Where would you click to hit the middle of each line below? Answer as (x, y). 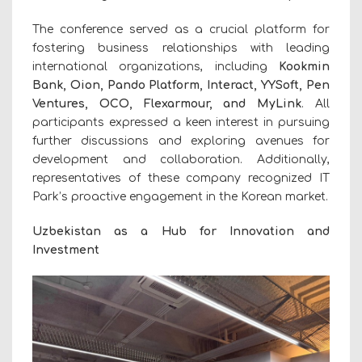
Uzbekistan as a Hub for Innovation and (181, 231)
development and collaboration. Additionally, (181, 159)
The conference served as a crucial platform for (181, 29)
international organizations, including (156, 66)
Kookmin (304, 66)
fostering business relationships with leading (181, 48)
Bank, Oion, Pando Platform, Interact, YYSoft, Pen (181, 85)
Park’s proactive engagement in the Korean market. (180, 196)
